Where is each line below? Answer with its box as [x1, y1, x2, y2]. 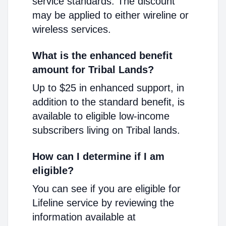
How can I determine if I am [32, 151, 164, 162]
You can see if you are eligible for [32, 183, 181, 194]
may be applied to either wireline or [32, 10, 189, 21]
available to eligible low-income [32, 110, 169, 122]
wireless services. [32, 24, 111, 35]
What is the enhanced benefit [32, 50, 173, 61]
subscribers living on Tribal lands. [32, 125, 180, 136]
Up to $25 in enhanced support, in [32, 82, 184, 93]
